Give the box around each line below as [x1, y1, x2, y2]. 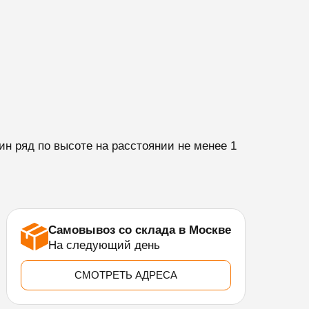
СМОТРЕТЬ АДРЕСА [74, 269, 178, 281]
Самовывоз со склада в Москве [48, 223, 232, 237]
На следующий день [48, 239, 161, 252]
